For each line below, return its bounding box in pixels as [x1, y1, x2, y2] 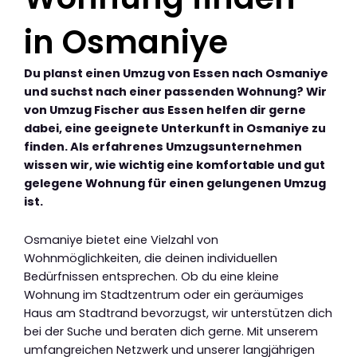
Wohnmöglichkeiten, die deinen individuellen [24, 250, 277, 267]
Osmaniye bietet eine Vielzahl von [24, 232, 218, 249]
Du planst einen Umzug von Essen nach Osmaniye [24, 65, 328, 81]
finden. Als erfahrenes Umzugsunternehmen [24, 138, 302, 155]
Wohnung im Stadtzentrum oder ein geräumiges [24, 287, 304, 304]
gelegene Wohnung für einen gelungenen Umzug [24, 175, 326, 191]
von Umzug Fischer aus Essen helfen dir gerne [24, 101, 306, 118]
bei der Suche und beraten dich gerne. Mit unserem [24, 324, 318, 340]
